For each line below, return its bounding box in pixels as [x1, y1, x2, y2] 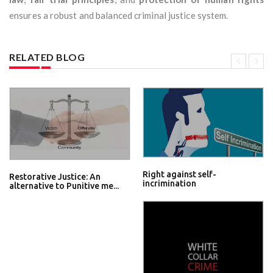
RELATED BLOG [9, 51, 85, 63]
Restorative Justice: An [9, 172, 101, 182]
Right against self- [143, 169, 216, 180]
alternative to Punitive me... [9, 181, 119, 191]
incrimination [143, 179, 196, 189]
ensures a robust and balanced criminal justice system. [9, 10, 229, 21]
